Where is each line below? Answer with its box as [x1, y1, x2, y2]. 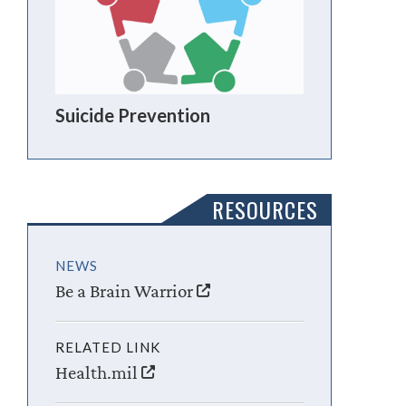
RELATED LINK [55, 338, 161, 355]
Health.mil [55, 361, 142, 383]
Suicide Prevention [55, 104, 211, 127]
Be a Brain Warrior [55, 279, 198, 302]
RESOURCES [211, 192, 318, 226]
